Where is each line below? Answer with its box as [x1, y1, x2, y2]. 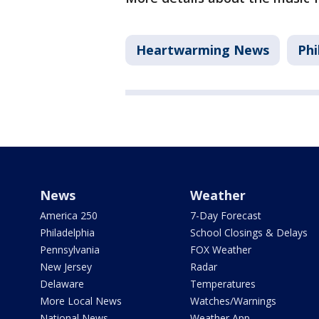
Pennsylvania [40, 242, 100, 256]
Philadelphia [40, 225, 95, 239]
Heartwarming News [136, 41, 269, 58]
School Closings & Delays [189, 225, 308, 239]
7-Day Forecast [189, 208, 261, 222]
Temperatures [189, 276, 256, 291]
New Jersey [40, 259, 92, 273]
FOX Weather [189, 242, 251, 256]
